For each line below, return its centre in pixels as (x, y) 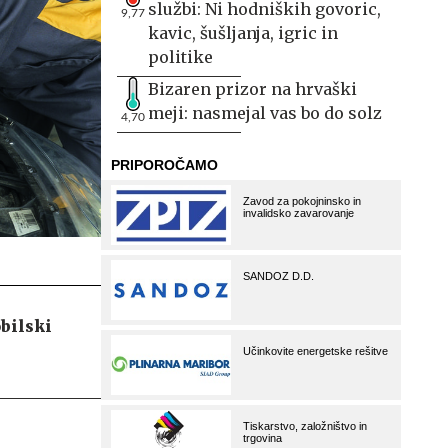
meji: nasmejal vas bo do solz (265, 113)
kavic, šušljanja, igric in (243, 33)
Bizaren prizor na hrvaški (252, 89)
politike (180, 57)
